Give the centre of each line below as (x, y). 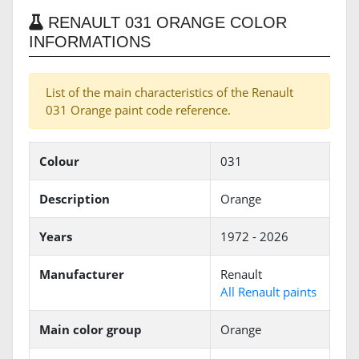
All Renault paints (268, 292)
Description (75, 199)
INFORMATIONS (90, 42)
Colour (59, 161)
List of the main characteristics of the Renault (169, 93)
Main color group (91, 330)
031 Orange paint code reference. (138, 110)
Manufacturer (82, 274)
